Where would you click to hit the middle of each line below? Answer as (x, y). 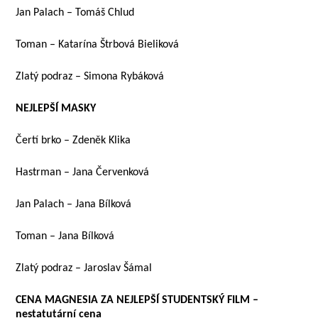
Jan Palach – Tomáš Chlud (75, 13)
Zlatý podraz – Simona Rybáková (90, 77)
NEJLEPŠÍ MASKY (57, 109)
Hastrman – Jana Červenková (83, 172)
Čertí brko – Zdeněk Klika (73, 141)
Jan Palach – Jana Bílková (74, 204)
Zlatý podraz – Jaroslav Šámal (84, 268)
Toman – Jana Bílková (65, 236)
